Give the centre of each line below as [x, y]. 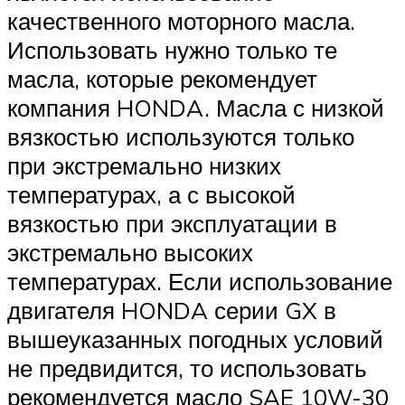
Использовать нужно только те [172, 50]
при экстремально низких [144, 166]
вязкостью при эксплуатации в [172, 224]
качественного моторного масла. [181, 21]
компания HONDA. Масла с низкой [196, 108]
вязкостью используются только [181, 137]
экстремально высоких [130, 253]
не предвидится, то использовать [187, 368]
